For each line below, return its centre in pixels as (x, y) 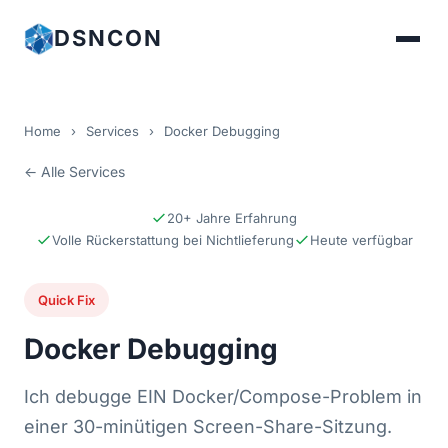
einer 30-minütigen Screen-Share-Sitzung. (208, 426)
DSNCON (108, 38)
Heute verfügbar (361, 240)
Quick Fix (66, 300)
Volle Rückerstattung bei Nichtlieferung (172, 240)
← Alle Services (74, 171)
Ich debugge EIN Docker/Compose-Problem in (223, 396)
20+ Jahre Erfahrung (232, 218)
